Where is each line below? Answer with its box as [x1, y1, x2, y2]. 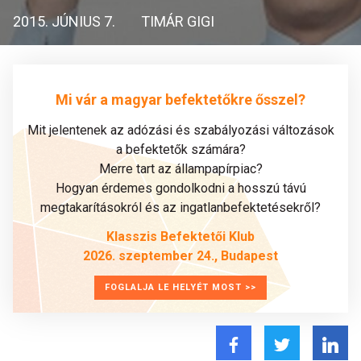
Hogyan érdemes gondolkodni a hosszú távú [55, 180, 306, 196]
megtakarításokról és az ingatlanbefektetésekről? [40, 200, 321, 215]
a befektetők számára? [115, 142, 246, 157]
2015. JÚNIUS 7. [13, 13, 115, 30]
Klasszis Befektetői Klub [106, 229, 255, 244]
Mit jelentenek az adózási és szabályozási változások [27, 122, 334, 138]
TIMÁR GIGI [141, 13, 214, 30]
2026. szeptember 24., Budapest [83, 248, 278, 263]
